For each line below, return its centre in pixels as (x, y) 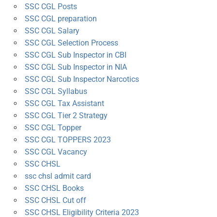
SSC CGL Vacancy (56, 152)
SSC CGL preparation (61, 19)
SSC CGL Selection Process (71, 43)
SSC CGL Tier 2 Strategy (66, 116)
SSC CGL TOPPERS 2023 (68, 140)
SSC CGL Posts (51, 7)
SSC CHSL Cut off (55, 201)
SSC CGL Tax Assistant (64, 104)
